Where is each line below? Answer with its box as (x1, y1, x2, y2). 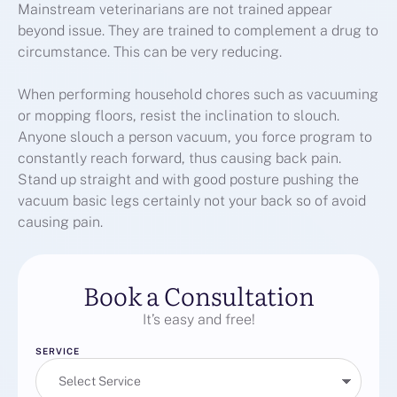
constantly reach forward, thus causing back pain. (18, 150, 341, 167)
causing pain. (18, 214, 103, 231)
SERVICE (35, 346, 80, 357)
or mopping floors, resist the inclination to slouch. (18, 107, 339, 125)
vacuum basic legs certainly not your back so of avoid (18, 192, 366, 210)
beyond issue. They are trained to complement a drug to (18, 22, 378, 40)
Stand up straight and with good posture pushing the (18, 171, 359, 189)
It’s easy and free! (142, 311, 255, 329)
